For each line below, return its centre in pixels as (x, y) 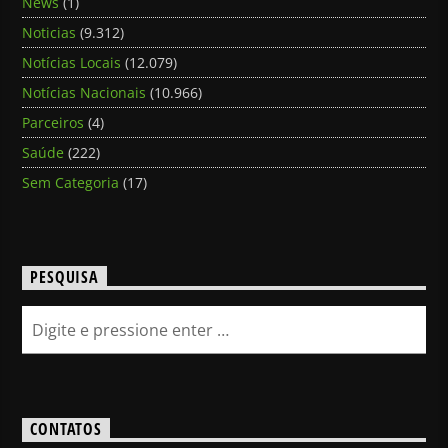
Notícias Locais (72, 62)
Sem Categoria (71, 182)
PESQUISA (64, 277)
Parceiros (53, 122)
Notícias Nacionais (84, 92)
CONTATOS (66, 429)
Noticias (49, 32)
